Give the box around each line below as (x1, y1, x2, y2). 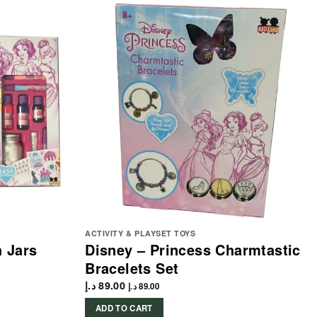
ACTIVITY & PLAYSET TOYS (85, 227, 196, 238)
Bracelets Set (85, 257, 179, 278)
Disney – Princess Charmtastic (85, 238, 301, 260)
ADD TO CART (95, 302, 153, 315)
